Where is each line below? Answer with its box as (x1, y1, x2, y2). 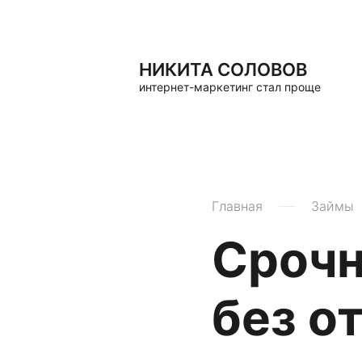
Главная (212, 198, 263, 214)
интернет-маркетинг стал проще (139, 80, 321, 94)
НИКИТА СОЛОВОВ (139, 59, 307, 80)
